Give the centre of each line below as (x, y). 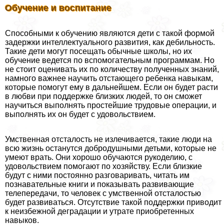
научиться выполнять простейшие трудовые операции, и (111, 105)
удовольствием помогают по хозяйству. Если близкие (103, 166)
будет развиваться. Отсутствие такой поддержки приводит (113, 202)
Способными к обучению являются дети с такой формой (110, 33)
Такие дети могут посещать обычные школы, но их (98, 51)
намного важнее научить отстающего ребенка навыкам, (109, 78)
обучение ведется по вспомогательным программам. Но (110, 60)
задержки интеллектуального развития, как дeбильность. (110, 42)
